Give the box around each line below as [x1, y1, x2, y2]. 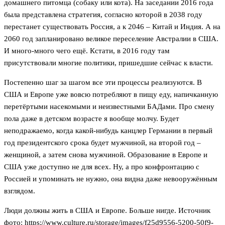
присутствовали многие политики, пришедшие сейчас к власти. [4, 59, 213, 67]
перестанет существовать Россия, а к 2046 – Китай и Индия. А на [4, 23, 220, 31]
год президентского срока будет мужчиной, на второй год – [4, 139, 201, 147]
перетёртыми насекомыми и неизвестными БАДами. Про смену [4, 102, 214, 111]
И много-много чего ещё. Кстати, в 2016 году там [4, 47, 170, 55]
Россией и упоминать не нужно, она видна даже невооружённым [4, 175, 217, 183]
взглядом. [4, 187, 35, 195]
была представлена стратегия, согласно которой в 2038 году [4, 11, 202, 19]
